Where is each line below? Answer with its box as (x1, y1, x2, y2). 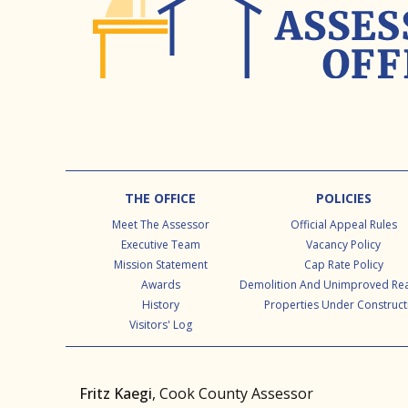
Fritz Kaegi (79, 383, 152, 404)
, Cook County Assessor (152, 383, 313, 404)
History (141, 297, 179, 313)
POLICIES (315, 189, 372, 208)
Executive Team (120, 237, 200, 253)
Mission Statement (113, 257, 208, 273)
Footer (79, 187, 138, 210)
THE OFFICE (125, 189, 197, 208)
